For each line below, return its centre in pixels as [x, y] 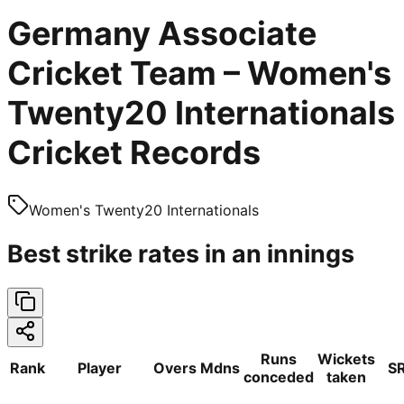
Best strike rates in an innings [181, 253]
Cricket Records [134, 152]
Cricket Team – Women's [199, 73]
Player [99, 368]
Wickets [346, 359]
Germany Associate [162, 33]
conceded [279, 377]
